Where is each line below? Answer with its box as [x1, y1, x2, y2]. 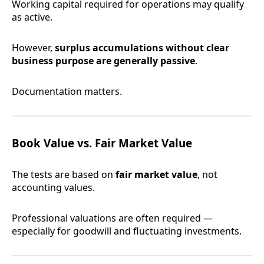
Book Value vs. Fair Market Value [12, 136, 192, 151]
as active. [12, 11, 52, 24]
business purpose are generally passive [12, 54, 195, 68]
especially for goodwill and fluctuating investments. [12, 225, 242, 238]
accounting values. [12, 181, 95, 194]
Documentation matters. [12, 85, 122, 98]
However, [12, 41, 55, 55]
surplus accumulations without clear [55, 41, 229, 55]
